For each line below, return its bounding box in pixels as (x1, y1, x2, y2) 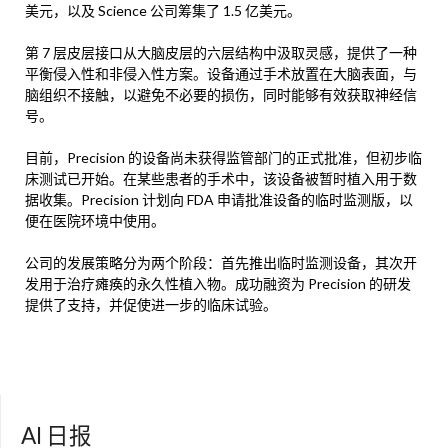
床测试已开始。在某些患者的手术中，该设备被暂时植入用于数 (25, 170, 417, 188)
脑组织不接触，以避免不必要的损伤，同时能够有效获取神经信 (25, 86, 417, 104)
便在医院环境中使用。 (25, 212, 165, 230)
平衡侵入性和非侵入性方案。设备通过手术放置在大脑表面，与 (25, 65, 417, 83)
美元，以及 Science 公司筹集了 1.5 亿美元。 (25, 2, 301, 20)
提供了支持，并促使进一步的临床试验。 (25, 296, 277, 314)
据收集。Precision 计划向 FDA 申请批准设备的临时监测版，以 (25, 191, 413, 209)
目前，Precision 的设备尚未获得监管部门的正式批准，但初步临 (25, 149, 422, 167)
